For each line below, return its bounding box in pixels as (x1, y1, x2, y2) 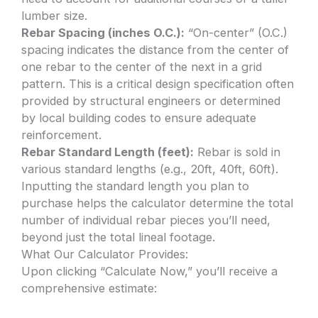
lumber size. (21, 8, 88, 23)
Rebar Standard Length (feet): (21, 144, 194, 159)
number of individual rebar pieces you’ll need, (21, 212, 271, 227)
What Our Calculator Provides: (21, 246, 189, 261)
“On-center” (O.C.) (185, 25, 288, 40)
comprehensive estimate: (21, 280, 158, 295)
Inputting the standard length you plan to (21, 178, 250, 193)
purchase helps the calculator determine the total (21, 195, 294, 210)
